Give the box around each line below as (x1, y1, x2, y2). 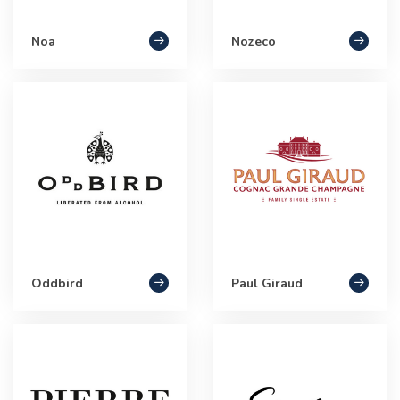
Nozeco (231, 32, 276, 50)
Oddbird (31, 274, 83, 292)
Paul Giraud (231, 274, 303, 292)
